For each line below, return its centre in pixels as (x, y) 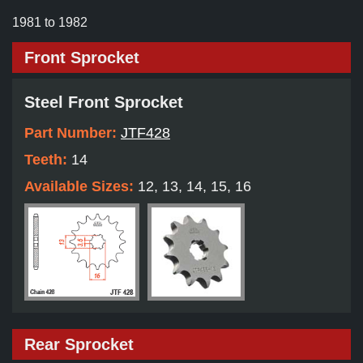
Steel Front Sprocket (104, 102)
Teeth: (48, 160)
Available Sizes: (81, 187)
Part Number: (73, 133)
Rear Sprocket (79, 345)
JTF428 (145, 133)
